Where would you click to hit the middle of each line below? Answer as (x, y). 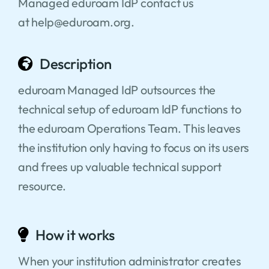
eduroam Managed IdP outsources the (117, 89)
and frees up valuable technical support (120, 166)
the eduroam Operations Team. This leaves (129, 128)
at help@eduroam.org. (76, 22)
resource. (42, 186)
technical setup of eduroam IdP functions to (129, 109)
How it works (75, 234)
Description (76, 63)
